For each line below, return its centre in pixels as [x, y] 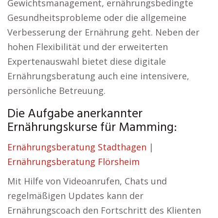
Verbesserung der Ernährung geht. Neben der [103, 32]
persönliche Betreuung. [56, 91]
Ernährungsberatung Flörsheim [73, 162]
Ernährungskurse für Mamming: [92, 128]
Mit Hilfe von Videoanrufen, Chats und [87, 181]
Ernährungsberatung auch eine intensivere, [98, 76]
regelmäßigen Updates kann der [75, 196]
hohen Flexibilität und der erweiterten [88, 47]
